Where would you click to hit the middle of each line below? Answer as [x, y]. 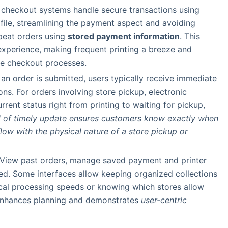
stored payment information [124, 36]
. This [190, 36]
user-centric [164, 200]
